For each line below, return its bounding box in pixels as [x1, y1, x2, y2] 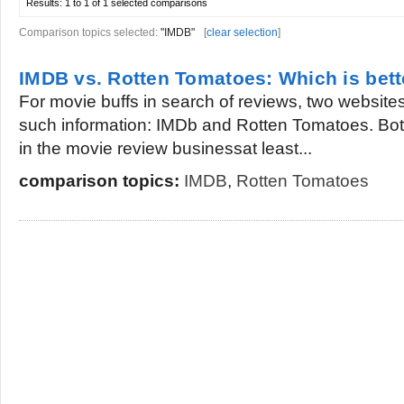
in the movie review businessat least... [19, 139, 312, 158]
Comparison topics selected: [19, 26, 161, 39]
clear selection [207, 26, 278, 39]
